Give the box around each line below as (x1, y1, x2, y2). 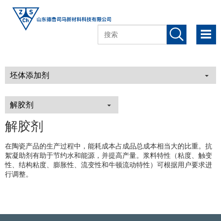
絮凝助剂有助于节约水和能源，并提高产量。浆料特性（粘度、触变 (5, 152, 212, 160)
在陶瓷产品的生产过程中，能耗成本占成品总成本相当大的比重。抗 (5, 143, 212, 150)
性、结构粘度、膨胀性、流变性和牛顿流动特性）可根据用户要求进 (5, 162, 212, 169)
